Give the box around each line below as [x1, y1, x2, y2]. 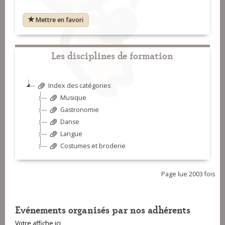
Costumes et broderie [60, 142, 126, 151]
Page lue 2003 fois [161, 170, 215, 179]
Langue [60, 130, 82, 139]
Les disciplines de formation [52, 48, 173, 62]
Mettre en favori [36, 16, 83, 25]
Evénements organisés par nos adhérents [15, 202, 190, 216]
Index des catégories [48, 81, 110, 90]
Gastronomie [60, 105, 99, 115]
